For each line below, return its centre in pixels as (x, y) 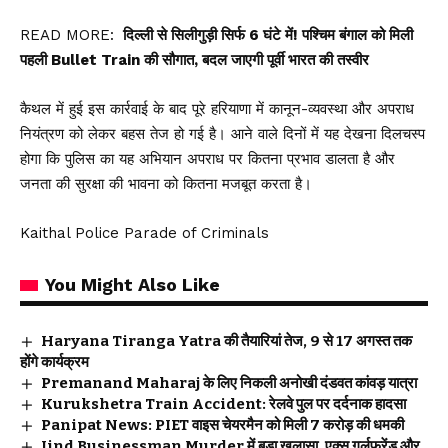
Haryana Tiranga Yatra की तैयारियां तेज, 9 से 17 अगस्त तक (227, 340)
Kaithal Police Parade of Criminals (144, 232)
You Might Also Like (132, 284)
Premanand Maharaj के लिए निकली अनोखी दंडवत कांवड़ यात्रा (229, 382)
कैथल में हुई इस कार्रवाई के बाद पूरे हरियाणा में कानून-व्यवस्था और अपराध (217, 108)
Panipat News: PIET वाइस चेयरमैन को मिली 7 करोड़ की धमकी (223, 424)
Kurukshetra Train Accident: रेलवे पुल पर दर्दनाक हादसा (224, 403)
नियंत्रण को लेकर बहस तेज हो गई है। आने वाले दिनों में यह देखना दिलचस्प (222, 133)
